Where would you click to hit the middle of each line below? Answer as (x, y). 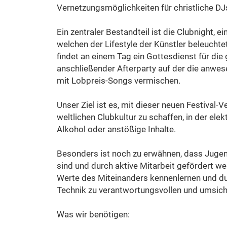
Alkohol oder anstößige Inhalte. (116, 129)
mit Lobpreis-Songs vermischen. (119, 81)
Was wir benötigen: (93, 214)
